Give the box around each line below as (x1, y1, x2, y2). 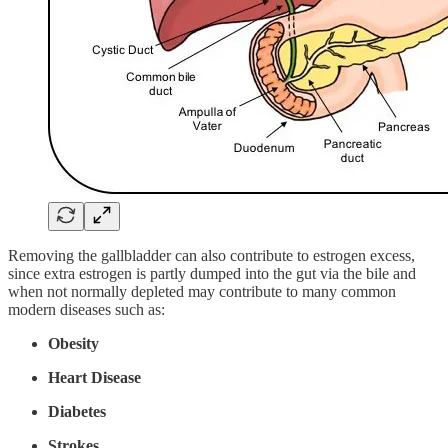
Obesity (48, 334, 99, 352)
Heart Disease (48, 368, 141, 386)
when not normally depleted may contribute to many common (8, 282, 396, 300)
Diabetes (48, 402, 106, 420)
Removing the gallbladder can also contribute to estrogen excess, (8, 246, 415, 264)
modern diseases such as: (8, 300, 165, 318)
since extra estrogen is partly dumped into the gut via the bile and (8, 264, 416, 282)
